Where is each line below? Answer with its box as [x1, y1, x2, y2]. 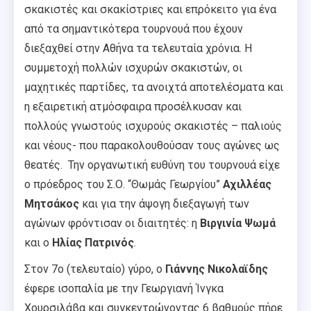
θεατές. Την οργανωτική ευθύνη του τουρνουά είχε [24, 158, 280, 171]
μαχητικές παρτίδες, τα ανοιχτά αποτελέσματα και [24, 80, 283, 94]
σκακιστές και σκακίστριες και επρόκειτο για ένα [24, 2, 276, 16]
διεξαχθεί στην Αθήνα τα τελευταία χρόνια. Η [24, 41, 252, 55]
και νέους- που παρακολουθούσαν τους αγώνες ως [24, 138, 280, 152]
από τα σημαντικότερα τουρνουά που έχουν [24, 22, 243, 35]
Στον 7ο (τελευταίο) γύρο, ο [24, 262, 165, 276]
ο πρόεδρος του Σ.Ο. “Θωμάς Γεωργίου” [24, 177, 223, 191]
